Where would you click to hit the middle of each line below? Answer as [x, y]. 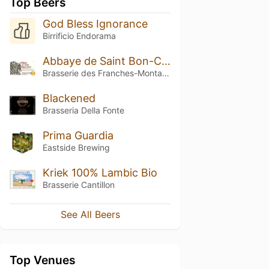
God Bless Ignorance [95, 24]
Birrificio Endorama [79, 36]
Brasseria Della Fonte [83, 110]
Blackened [69, 98]
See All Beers [90, 215]
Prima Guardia [78, 135]
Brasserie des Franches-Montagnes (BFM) [165, 73]
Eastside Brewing [76, 147]
